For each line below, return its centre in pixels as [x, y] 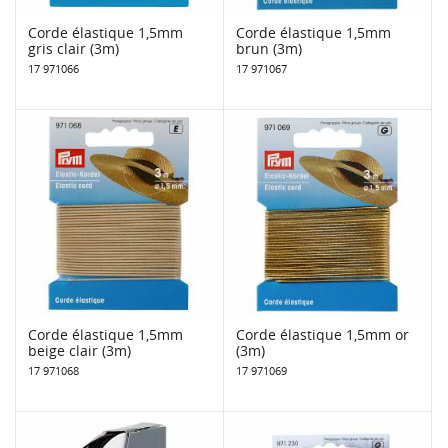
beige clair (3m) [79, 350]
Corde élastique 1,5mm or [322, 334]
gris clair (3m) [73, 48]
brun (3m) [269, 48]
